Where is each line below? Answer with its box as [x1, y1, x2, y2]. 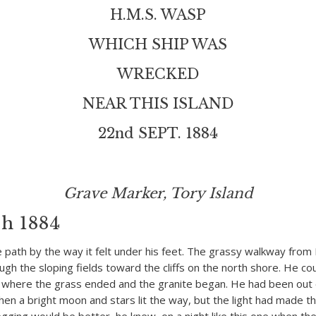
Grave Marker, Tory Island [63, 185, 253, 202]
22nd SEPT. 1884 [97, 125, 218, 142]
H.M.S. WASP [109, 6, 206, 23]
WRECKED [116, 66, 199, 83]
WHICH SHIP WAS [88, 36, 227, 53]
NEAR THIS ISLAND [82, 95, 233, 112]
